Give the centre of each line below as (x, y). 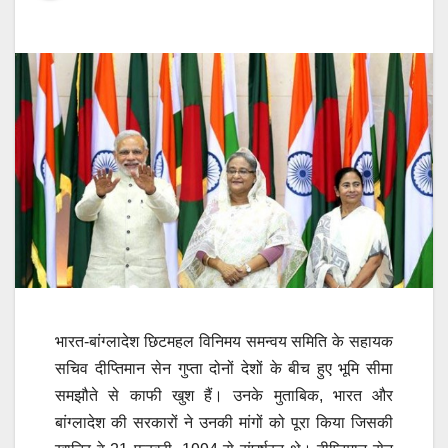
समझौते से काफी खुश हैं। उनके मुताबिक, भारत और (224, 396)
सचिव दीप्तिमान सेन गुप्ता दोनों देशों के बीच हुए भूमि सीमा (224, 369)
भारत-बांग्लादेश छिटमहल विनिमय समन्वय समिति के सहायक (224, 342)
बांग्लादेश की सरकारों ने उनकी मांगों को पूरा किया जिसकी (224, 423)
